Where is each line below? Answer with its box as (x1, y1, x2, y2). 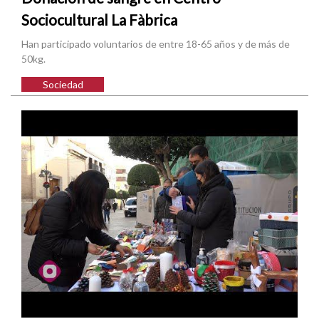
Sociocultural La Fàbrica (21, 11, 177, 28)
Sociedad (42, 78, 83, 90)
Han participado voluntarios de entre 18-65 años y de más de (21, 37, 290, 50)
